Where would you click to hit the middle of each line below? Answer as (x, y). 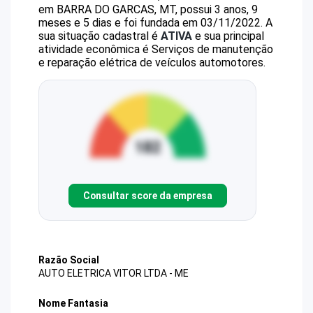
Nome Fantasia (73, 304)
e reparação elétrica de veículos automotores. (152, 63)
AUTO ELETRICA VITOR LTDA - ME (114, 274)
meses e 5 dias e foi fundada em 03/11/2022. (151, 23)
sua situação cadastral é (100, 36)
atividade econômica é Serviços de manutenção (156, 49)
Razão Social (69, 260)
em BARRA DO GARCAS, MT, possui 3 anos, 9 (148, 9)
